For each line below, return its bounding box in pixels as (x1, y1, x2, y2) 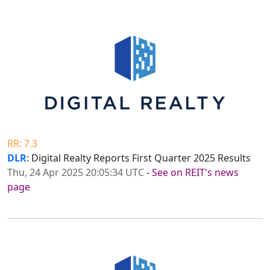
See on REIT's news (152, 166, 239, 180)
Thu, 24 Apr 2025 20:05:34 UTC (7, 166, 144, 180)
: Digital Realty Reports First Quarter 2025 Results (27, 151, 251, 165)
